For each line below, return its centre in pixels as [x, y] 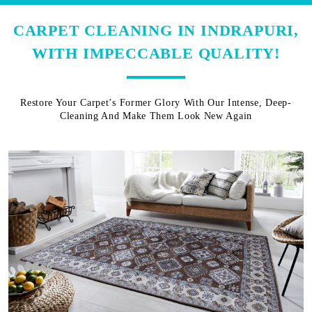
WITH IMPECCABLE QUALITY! [156, 53]
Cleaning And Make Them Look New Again [156, 116]
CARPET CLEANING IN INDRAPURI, [156, 30]
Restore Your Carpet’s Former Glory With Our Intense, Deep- [156, 102]
